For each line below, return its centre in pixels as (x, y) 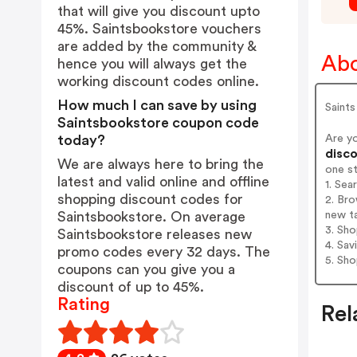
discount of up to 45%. (131, 287)
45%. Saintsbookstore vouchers (159, 29)
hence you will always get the (152, 64)
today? (81, 140)
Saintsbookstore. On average (151, 217)
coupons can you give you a (146, 269)
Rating (84, 304)
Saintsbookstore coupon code (158, 123)
